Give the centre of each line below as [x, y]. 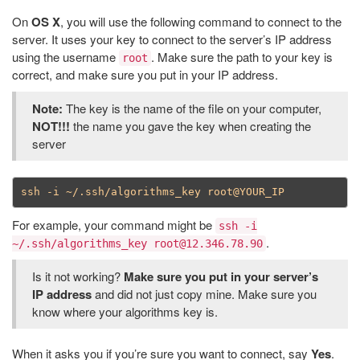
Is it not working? [78, 276]
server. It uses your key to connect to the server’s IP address [172, 39]
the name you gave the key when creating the [190, 125]
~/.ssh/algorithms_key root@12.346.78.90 [137, 243]
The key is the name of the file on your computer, [192, 108]
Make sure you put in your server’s [221, 276]
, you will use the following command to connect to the [201, 21]
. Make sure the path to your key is [242, 56]
